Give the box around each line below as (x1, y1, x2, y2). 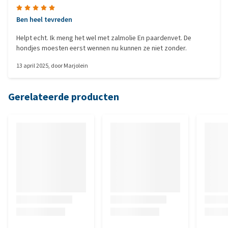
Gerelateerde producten (8, 90, 119, 104)
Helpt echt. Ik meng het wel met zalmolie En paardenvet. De (16, 33, 50, 43)
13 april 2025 (16, 62, 48, 70)
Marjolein (64, 62, 88, 70)
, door (48, 62, 64, 70)
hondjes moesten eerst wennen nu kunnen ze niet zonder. (16, 43, 187, 53)
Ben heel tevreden (16, 15, 72, 24)
